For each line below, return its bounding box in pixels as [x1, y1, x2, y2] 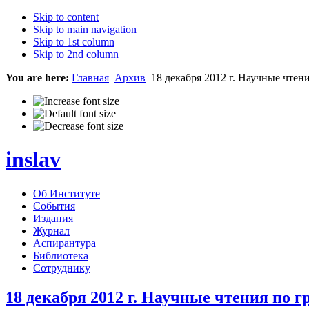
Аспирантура [33, 237, 96, 249]
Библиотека [33, 249, 88, 261]
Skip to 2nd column [33, 48, 119, 60]
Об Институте [33, 187, 100, 199]
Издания [33, 212, 73, 224]
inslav [6, 147, 61, 172]
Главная [72, 72, 109, 83]
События [33, 199, 75, 212]
